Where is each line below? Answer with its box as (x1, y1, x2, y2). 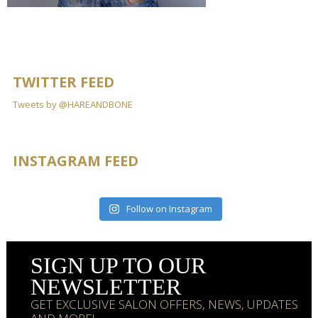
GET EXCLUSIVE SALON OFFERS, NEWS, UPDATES (31, 296, 299, 313)
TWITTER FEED (12, 72, 114, 92)
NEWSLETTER (31, 274, 182, 300)
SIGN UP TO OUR (31, 253, 207, 279)
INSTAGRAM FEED (12, 150, 138, 170)
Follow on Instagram (126, 202, 212, 215)
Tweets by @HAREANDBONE (12, 97, 133, 111)
